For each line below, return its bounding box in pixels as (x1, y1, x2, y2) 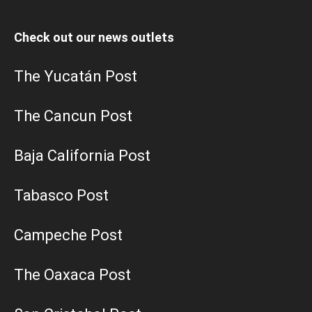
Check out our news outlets (14, 30, 174, 45)
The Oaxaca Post (14, 266, 131, 284)
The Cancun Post (14, 107, 132, 125)
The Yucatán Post (14, 68, 137, 86)
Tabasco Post (14, 187, 109, 205)
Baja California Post (14, 147, 150, 165)
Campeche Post (14, 226, 123, 244)
